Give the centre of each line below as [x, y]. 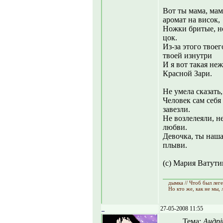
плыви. [175, 145]
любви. [175, 127]
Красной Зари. [187, 73]
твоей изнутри [187, 56]
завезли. [176, 109]
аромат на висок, [191, 20]
